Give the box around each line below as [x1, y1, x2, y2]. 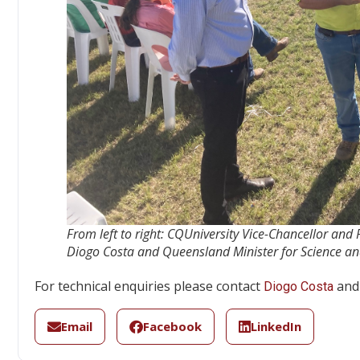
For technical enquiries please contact [35, 277, 264, 296]
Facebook [143, 318, 202, 335]
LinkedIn [251, 318, 301, 335]
